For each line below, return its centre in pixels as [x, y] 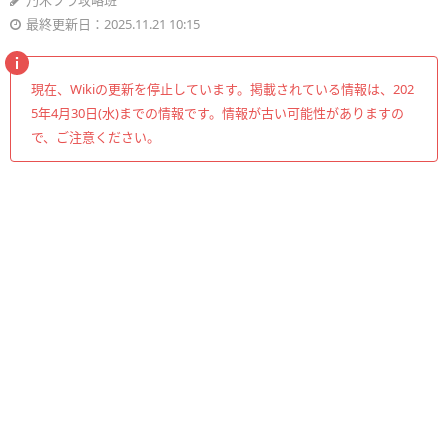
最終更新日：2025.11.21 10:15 [113, 24]
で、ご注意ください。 [95, 137]
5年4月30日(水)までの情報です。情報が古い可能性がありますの [217, 113]
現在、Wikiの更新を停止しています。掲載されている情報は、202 [222, 89]
